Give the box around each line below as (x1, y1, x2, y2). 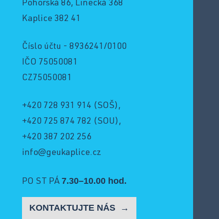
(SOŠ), (91, 102, 121, 111)
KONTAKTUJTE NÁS (29, 203, 118, 213)
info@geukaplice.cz (22, 149, 101, 158)
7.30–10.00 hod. (62, 176, 127, 186)
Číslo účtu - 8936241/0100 (22, 43, 127, 52)
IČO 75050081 (22, 58, 78, 67)
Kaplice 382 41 (22, 15, 81, 24)
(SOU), (91, 117, 121, 127)
